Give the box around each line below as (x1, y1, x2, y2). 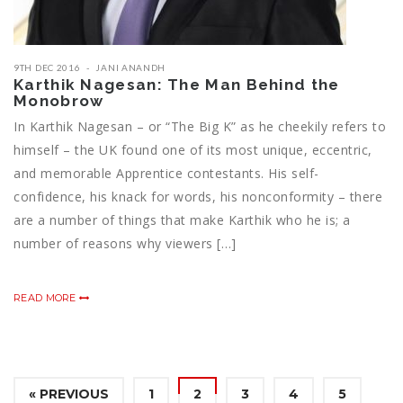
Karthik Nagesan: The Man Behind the (13, 76, 340, 94)
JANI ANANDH (95, 62, 166, 74)
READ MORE (13, 291, 79, 305)
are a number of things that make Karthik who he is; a (13, 211, 351, 229)
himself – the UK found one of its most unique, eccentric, (13, 141, 372, 159)
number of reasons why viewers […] (13, 235, 237, 253)
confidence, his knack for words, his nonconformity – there (13, 188, 382, 206)
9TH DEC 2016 (13, 62, 81, 74)
